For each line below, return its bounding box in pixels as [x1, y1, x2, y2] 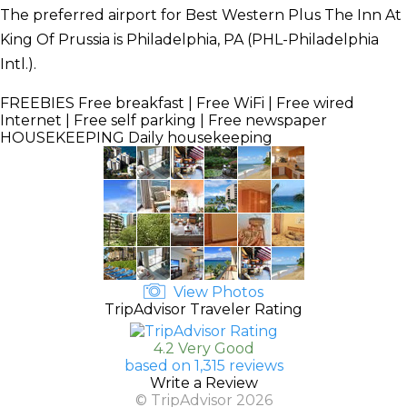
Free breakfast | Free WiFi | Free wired [74, 94, 354, 112]
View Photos [170, 283, 263, 301]
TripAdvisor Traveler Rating [104, 300, 303, 318]
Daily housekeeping [124, 128, 273, 146]
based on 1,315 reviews [124, 356, 283, 374]
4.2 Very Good [153, 339, 254, 357]
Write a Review [149, 373, 258, 392]
